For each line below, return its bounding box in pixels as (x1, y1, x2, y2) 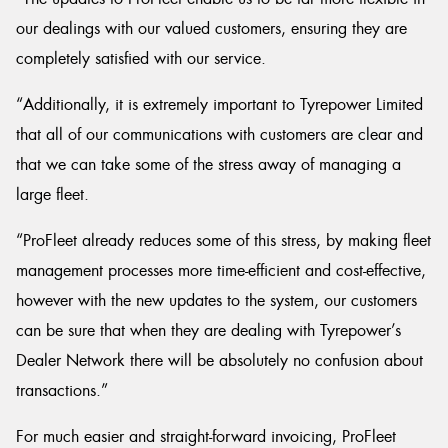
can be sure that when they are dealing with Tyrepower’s (16, 320, 401, 341)
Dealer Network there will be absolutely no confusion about (16, 350, 423, 371)
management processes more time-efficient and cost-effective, (16, 260, 426, 281)
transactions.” (16, 380, 108, 401)
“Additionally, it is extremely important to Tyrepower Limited (16, 94, 423, 115)
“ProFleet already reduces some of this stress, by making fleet (16, 230, 431, 251)
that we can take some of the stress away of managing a (16, 154, 401, 175)
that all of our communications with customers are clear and (16, 124, 423, 145)
